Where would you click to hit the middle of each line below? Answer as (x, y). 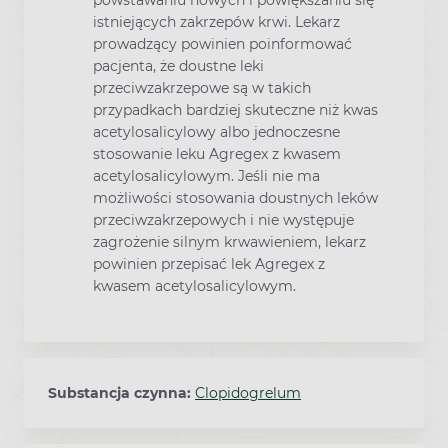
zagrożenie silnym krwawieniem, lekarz (229, 242)
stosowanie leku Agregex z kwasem (217, 154)
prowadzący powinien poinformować (222, 44)
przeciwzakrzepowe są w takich (202, 88)
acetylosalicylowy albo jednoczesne (216, 132)
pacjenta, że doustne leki (178, 66)
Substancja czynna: (121, 393)
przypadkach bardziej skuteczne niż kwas (235, 110)
